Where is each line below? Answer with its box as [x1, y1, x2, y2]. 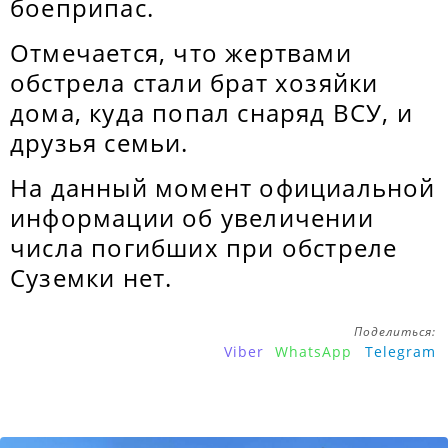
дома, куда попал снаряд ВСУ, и [10, 96, 414, 129]
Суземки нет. [10, 261, 173, 294]
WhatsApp [275, 342, 352, 361]
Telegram [365, 342, 436, 361]
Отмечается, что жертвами [10, 36, 352, 69]
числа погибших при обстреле [10, 231, 398, 264]
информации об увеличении [10, 201, 374, 234]
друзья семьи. [10, 126, 189, 159]
